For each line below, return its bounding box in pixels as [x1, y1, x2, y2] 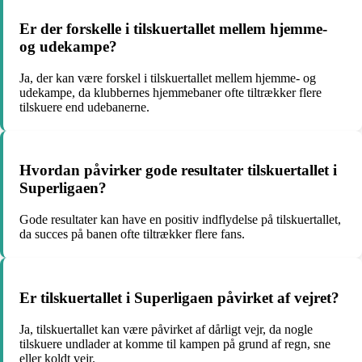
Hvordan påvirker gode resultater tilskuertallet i [19, 162, 337, 179]
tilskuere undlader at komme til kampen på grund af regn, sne [19, 336, 330, 351]
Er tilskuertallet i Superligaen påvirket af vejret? [19, 288, 339, 306]
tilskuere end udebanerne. [19, 99, 149, 114]
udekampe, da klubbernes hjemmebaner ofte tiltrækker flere [19, 85, 322, 99]
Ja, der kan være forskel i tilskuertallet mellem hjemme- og [19, 70, 316, 85]
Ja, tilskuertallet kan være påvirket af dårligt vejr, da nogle [19, 322, 313, 336]
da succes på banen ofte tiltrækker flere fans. [19, 227, 245, 242]
